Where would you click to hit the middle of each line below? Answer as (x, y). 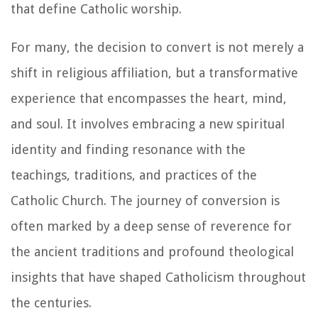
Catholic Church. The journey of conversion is (145, 200)
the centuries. (51, 302)
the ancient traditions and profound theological (152, 251)
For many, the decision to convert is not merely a (157, 47)
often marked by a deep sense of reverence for (151, 226)
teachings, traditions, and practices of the (134, 175)
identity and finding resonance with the (128, 149)
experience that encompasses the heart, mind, (149, 98)
